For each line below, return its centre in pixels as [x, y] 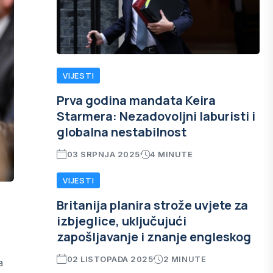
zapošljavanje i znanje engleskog [154, 237]
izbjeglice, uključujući [122, 221]
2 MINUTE [185, 259]
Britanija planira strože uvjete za [152, 205]
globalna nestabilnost [122, 132]
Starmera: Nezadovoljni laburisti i [156, 116]
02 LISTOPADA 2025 [110, 259]
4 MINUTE [172, 154]
